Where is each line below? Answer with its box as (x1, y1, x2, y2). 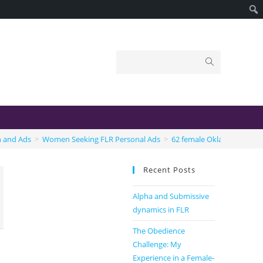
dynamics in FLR (133, 204, 189, 215)
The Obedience (133, 225, 185, 236)
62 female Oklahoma (171, 133, 243, 144)
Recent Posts (143, 164, 195, 175)
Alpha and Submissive (133, 191, 209, 201)
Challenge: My (133, 239, 181, 249)
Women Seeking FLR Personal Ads (42, 133, 160, 144)
